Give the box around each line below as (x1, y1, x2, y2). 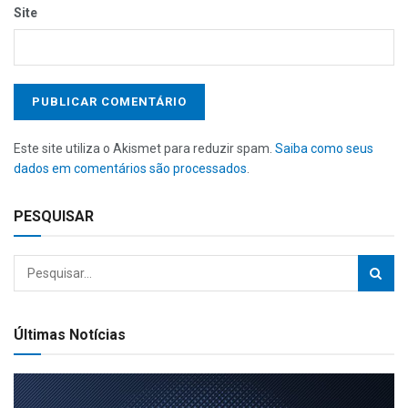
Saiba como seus (275, 140, 373, 156)
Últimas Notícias (14, 326, 126, 344)
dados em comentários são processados (14, 160, 247, 176)
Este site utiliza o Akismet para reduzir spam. (14, 140, 275, 156)
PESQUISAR (14, 208, 94, 226)
